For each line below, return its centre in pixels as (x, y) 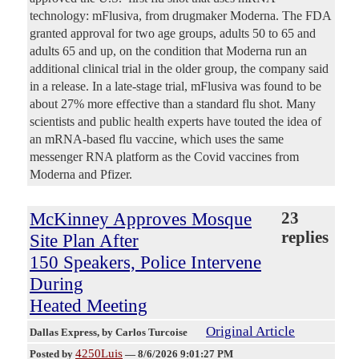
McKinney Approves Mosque (141, 218)
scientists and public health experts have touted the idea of (175, 121)
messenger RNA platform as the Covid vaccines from (164, 156)
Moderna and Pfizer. (81, 174)
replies (305, 237)
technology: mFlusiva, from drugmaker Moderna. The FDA (181, 15)
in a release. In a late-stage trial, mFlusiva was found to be (175, 86)
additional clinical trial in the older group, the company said (179, 68)
